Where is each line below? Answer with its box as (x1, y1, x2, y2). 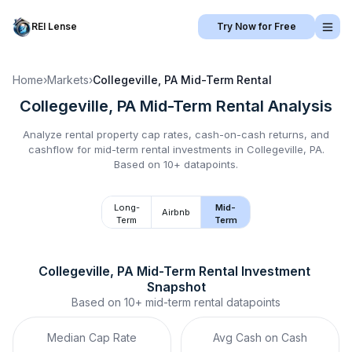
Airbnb (162, 207, 190, 218)
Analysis (264, 97, 332, 115)
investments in (169, 143, 247, 156)
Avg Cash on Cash (213, 331, 307, 344)
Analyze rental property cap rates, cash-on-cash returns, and (23, 128, 329, 141)
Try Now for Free (217, 20, 296, 32)
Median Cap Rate (47, 331, 137, 344)
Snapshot (146, 279, 206, 295)
